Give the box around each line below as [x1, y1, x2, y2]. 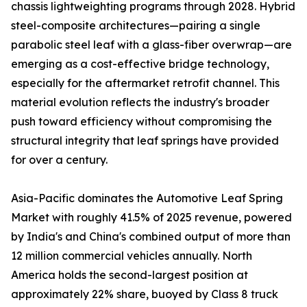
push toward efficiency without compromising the [11, 114, 272, 129]
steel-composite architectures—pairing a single [11, 19, 260, 33]
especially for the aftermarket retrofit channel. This [11, 76, 280, 90]
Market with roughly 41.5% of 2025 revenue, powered [11, 210, 292, 225]
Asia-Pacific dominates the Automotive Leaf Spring [11, 191, 283, 206]
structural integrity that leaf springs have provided [11, 134, 279, 148]
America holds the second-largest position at [11, 268, 248, 282]
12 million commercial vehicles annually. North [11, 249, 252, 263]
